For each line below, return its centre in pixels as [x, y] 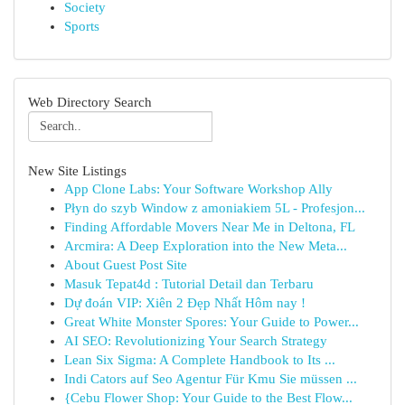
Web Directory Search [90, 102]
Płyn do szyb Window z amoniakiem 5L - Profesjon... [215, 208]
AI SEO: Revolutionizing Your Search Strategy [196, 341]
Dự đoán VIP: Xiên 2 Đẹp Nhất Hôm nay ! [185, 303]
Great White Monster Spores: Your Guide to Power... [212, 322]
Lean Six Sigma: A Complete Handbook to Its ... [200, 360]
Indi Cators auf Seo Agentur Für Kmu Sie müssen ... [211, 379]
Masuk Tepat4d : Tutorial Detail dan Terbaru [189, 284]
